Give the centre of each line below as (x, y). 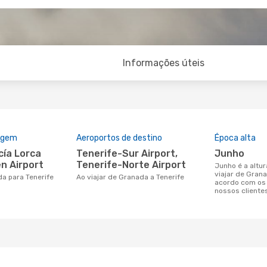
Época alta (235, 138)
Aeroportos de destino (119, 138)
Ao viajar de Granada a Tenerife (133, 177)
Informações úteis (164, 63)
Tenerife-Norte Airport (131, 165)
